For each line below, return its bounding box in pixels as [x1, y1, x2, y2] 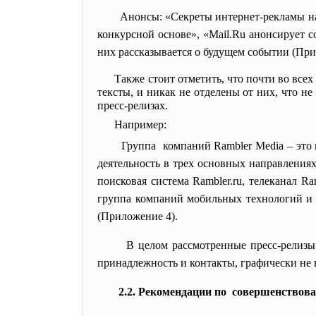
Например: [114, 119, 166, 130]
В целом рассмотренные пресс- [126, 239, 281, 251]
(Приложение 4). [97, 210, 178, 222]
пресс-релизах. [97, 99, 168, 111]
